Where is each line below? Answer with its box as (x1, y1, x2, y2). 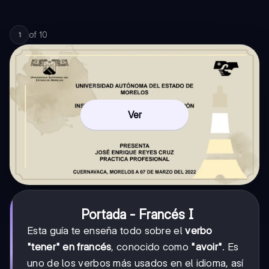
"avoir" (191, 241, 223, 253)
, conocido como (111, 241, 192, 253)
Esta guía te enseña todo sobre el (27, 225, 186, 237)
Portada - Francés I (80, 207, 193, 223)
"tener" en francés (27, 241, 112, 253)
